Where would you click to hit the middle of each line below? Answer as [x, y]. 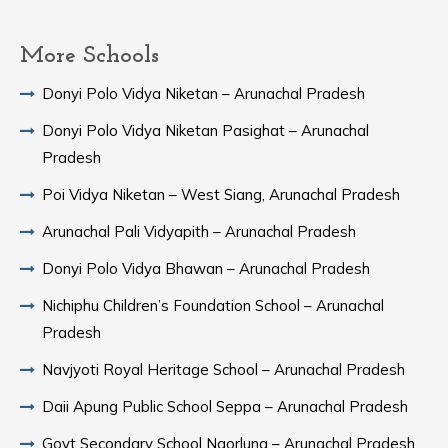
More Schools [89, 56]
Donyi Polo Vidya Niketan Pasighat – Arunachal [205, 130]
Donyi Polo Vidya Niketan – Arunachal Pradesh [203, 93]
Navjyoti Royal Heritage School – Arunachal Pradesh [223, 369]
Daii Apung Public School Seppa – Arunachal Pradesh [225, 406]
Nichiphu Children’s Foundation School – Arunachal [213, 305]
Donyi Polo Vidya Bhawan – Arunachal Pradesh [206, 268]
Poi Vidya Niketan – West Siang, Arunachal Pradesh [221, 194]
